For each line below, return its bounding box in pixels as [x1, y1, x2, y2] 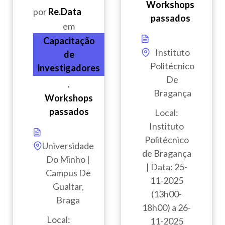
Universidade [42, 140, 94, 152]
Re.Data [48, 6, 81, 18]
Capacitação [43, 35, 95, 47]
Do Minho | [46, 154, 90, 165]
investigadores [38, 62, 100, 74]
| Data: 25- [146, 161, 187, 173]
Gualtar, [52, 181, 84, 192]
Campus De [45, 167, 91, 179]
